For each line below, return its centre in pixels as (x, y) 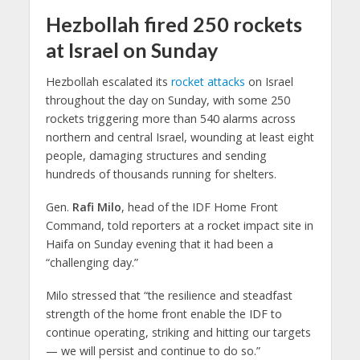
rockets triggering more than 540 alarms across (170, 119)
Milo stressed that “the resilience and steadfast (169, 296)
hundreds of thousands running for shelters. (161, 174)
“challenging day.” (92, 263)
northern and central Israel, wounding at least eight (180, 137)
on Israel (269, 82)
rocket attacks (208, 82)
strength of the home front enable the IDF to (164, 314)
